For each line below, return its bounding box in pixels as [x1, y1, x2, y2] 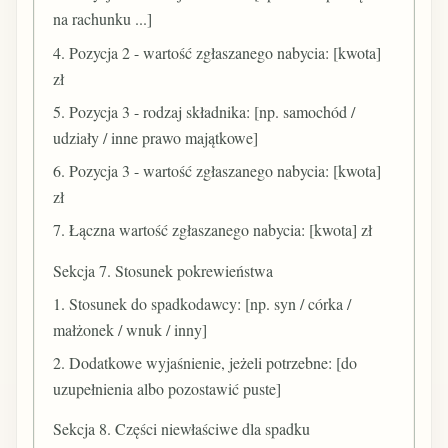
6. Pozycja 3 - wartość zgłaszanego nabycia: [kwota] [53, 160, 382, 182]
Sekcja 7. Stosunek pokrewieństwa [53, 259, 274, 281]
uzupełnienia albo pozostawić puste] [53, 377, 282, 399]
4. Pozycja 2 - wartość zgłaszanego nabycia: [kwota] [53, 41, 382, 63]
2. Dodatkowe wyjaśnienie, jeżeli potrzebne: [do [53, 351, 358, 373]
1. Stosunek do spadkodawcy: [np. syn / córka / [53, 292, 352, 314]
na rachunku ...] [53, 8, 153, 30]
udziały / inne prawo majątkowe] [53, 126, 259, 148]
